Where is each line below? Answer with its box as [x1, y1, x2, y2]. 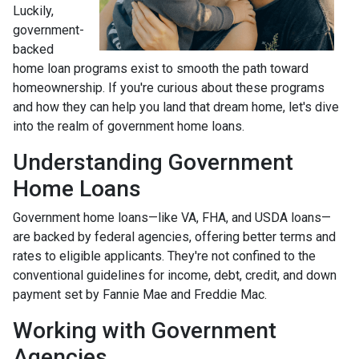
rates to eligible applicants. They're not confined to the [13, 248, 316, 264]
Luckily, [13, 2, 54, 18]
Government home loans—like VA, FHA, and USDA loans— [13, 209, 331, 225]
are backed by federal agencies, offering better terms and [13, 228, 336, 244]
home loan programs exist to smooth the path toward [13, 60, 309, 76]
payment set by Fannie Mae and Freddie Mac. [13, 286, 267, 302]
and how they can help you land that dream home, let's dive [13, 99, 339, 115]
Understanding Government [13, 148, 293, 175]
